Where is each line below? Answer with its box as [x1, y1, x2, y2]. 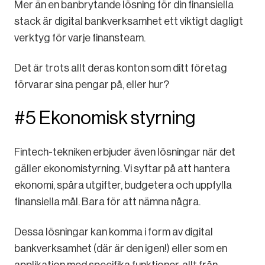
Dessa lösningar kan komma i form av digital [14, 226, 213, 238]
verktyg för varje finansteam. [14, 32, 146, 44]
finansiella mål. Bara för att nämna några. [14, 196, 201, 208]
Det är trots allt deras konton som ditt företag [14, 62, 227, 74]
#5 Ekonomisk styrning [14, 107, 195, 128]
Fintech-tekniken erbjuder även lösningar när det [14, 146, 235, 159]
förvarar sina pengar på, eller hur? [14, 79, 169, 91]
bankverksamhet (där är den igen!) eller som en [14, 243, 227, 255]
